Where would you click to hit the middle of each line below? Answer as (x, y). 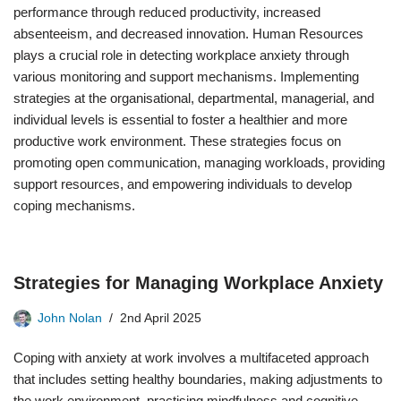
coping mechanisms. (74, 205)
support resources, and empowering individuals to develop (183, 184)
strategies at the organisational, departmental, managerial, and (194, 98)
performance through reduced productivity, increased (167, 12)
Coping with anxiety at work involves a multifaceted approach (191, 358)
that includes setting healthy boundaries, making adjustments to (198, 379)
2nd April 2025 (161, 318)
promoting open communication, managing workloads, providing (199, 162)
